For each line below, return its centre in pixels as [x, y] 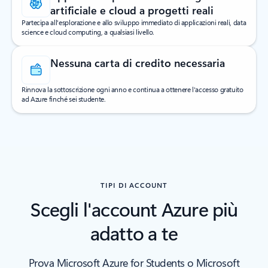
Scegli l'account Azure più [134, 209]
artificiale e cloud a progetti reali [132, 10]
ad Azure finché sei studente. [64, 99]
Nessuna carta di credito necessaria [138, 63]
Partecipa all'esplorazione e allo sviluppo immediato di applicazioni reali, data [134, 22]
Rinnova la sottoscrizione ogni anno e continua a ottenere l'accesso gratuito [133, 89]
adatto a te [134, 233]
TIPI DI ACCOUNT [134, 185]
